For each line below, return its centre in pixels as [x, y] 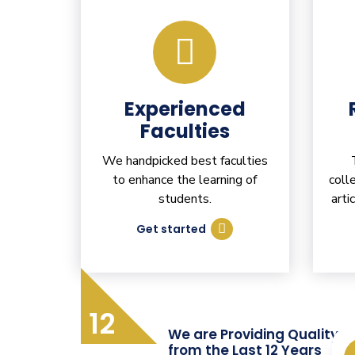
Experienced [185, 109]
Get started [172, 229]
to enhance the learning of [185, 180]
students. [185, 199]
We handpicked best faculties [185, 161]
